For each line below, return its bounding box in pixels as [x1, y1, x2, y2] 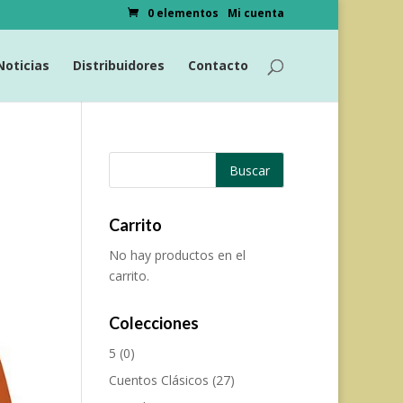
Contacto [188, 56, 248, 74]
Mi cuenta [228, 5, 284, 21]
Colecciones [108, 313, 199, 333]
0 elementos [148, 5, 219, 21]
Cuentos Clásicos [108, 372, 209, 389]
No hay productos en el [108, 246, 246, 264]
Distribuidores [73, 56, 165, 74]
